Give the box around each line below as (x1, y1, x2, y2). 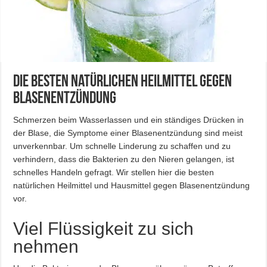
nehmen (13, 237, 79, 256)
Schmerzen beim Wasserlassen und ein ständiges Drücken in (13, 115, 244, 125)
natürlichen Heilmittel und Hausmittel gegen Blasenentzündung (13, 181, 250, 190)
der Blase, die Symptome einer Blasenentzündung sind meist (13, 128, 243, 138)
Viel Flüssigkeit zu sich (13, 219, 194, 238)
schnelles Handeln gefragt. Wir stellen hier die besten (13, 167, 215, 177)
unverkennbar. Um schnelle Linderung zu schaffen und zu (13, 141, 231, 151)
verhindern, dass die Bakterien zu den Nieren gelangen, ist (13, 154, 235, 164)
